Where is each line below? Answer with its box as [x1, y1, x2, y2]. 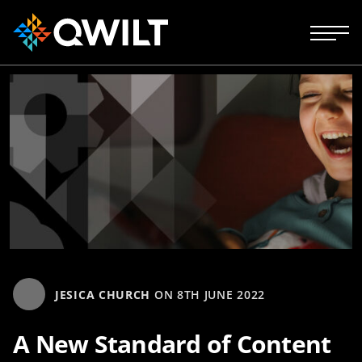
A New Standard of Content [13, 327, 331, 360]
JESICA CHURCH [55, 286, 151, 302]
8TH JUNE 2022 [176, 286, 266, 302]
